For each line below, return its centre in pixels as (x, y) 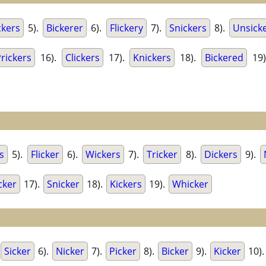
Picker (123, 251)
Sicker (18, 251)
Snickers (188, 28)
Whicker (190, 184)
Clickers (82, 58)
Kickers (126, 184)
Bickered (224, 58)
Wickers (103, 155)
